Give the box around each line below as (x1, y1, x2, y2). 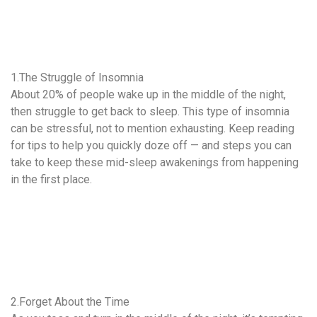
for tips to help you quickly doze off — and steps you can (11, 139, 292, 153)
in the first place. (11, 173, 92, 187)
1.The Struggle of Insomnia (11, 71, 144, 85)
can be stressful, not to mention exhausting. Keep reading (11, 122, 294, 136)
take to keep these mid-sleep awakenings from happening (11, 156, 299, 170)
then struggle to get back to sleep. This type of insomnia (11, 105, 289, 119)
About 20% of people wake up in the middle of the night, (11, 88, 286, 102)
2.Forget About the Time (11, 295, 129, 309)
